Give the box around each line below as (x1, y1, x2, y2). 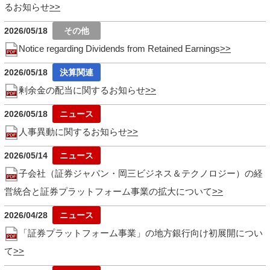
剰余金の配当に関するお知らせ (19, 84, 146, 95)
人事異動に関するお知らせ (19, 126, 128, 137)
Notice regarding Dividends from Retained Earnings (19, 43, 221, 54)
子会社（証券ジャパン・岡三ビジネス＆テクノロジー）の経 (19, 168, 263, 178)
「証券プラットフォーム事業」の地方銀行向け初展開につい (19, 227, 263, 238)
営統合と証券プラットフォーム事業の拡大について (4, 186, 213, 196)
